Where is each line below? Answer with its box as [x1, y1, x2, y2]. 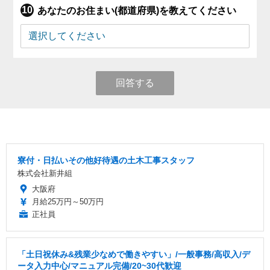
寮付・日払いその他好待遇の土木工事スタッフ [17, 155, 195, 165]
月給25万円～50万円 [32, 196, 104, 206]
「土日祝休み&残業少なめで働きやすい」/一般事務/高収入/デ [17, 249, 250, 259]
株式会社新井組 [17, 168, 72, 178]
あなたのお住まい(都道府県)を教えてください [37, 5, 237, 16]
